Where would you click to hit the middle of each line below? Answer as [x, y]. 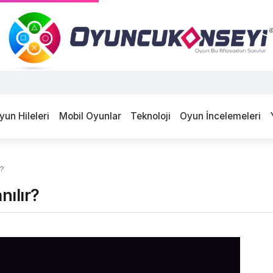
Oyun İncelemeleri [221, 116]
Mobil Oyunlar [90, 116]
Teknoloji [151, 116]
